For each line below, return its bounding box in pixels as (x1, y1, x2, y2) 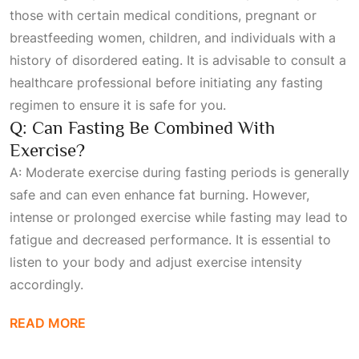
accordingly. (10, 276, 83, 292)
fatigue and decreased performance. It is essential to (10, 232, 331, 248)
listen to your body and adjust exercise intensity (10, 254, 302, 270)
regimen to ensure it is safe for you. (10, 97, 226, 113)
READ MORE (10, 315, 86, 331)
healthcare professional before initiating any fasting (10, 75, 323, 91)
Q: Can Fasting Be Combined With (10, 117, 275, 138)
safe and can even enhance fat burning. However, (10, 187, 309, 203)
